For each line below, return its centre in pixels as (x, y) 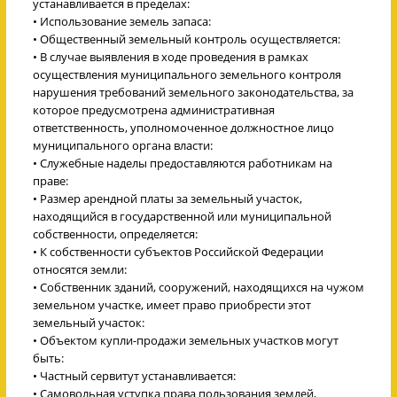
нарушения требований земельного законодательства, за (193, 92)
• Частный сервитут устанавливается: (134, 375)
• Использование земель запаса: (122, 21)
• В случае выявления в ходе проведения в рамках (171, 56)
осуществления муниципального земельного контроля (187, 74)
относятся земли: (80, 269)
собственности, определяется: (115, 234)
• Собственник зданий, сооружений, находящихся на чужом (198, 287)
